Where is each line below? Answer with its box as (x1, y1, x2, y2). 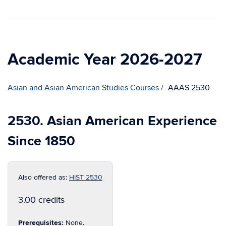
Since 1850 (8, 133, 75, 149)
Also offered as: (18, 173, 69, 182)
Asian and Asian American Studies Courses (8, 83, 159, 93)
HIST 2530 (69, 173, 102, 182)
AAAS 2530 (168, 83, 210, 93)
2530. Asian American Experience (8, 112, 217, 129)
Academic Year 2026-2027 (8, 50, 202, 70)
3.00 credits (18, 195, 65, 205)
